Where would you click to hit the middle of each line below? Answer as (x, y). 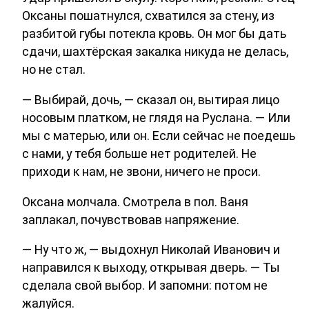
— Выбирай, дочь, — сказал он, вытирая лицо (151, 99)
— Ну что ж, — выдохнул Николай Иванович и (151, 250)
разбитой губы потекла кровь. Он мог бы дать (154, 33)
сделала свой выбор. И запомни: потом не (145, 286)
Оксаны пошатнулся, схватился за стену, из (148, 15)
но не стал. (54, 69)
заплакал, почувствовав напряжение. (131, 219)
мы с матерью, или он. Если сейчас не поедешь (159, 135)
